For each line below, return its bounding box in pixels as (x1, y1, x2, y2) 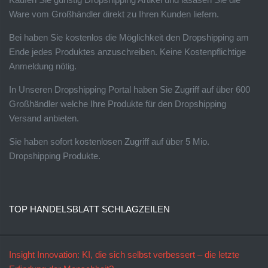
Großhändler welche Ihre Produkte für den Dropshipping (9, 98, 226, 109)
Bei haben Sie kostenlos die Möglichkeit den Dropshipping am (9, 32, 249, 42)
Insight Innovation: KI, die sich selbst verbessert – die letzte (9, 249, 239, 260)
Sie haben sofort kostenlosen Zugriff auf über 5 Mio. (9, 136, 209, 147)
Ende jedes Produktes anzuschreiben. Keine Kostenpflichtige (9, 46, 246, 57)
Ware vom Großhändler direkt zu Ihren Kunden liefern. (9, 8, 219, 19)
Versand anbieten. (9, 112, 79, 123)
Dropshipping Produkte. (9, 150, 100, 161)
